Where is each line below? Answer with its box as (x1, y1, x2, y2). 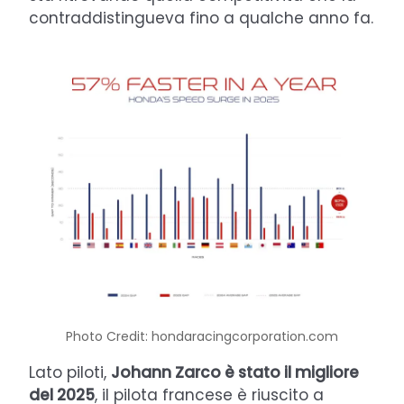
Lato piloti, (29, 361, 111, 383)
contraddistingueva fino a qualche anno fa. (29, 7, 373, 30)
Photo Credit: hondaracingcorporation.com (66, 326, 338, 345)
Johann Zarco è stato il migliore (111, 361, 359, 383)
